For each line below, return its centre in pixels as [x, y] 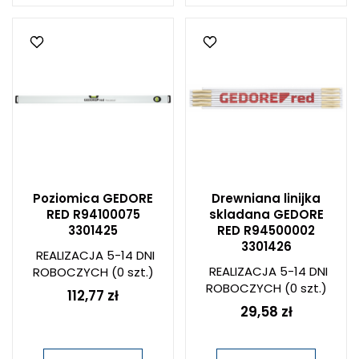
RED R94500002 [266, 230]
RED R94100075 [93, 214]
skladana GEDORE [266, 214]
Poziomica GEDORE [93, 198]
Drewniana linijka [266, 198]
